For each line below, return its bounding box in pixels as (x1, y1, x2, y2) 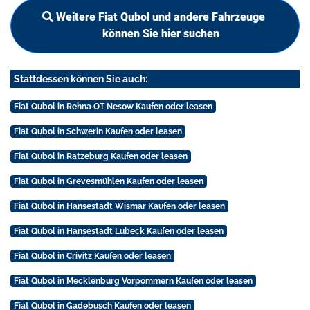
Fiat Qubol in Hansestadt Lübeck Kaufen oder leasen (13, 226, 224, 237)
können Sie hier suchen (102, 27, 219, 41)
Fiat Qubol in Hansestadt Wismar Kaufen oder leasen (13, 201, 225, 212)
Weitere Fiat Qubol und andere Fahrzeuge (56, 10, 265, 24)
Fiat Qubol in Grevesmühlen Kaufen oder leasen (13, 176, 203, 187)
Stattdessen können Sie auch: (14, 73, 147, 85)
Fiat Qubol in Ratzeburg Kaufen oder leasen (13, 152, 188, 162)
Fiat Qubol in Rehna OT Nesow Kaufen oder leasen (13, 102, 212, 112)
